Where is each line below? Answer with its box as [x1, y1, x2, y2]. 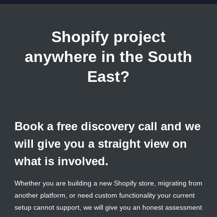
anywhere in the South [25, 48, 192, 66]
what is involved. [15, 155, 108, 168]
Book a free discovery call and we [15, 120, 201, 133]
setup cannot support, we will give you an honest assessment [15, 203, 202, 212]
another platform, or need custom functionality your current [15, 191, 195, 200]
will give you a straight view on [15, 137, 187, 151]
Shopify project [51, 28, 166, 46]
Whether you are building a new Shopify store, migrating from [15, 179, 202, 187]
